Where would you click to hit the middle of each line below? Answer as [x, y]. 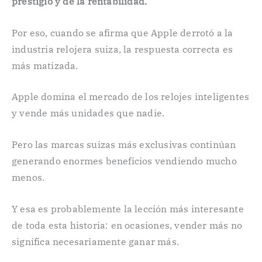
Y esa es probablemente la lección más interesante [128, 208]
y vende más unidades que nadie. [88, 113]
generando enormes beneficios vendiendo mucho [124, 161]
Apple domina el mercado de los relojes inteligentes [131, 97]
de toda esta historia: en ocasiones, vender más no [127, 225]
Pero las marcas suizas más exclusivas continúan [124, 144]
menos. [28, 177]
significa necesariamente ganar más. [95, 241]
